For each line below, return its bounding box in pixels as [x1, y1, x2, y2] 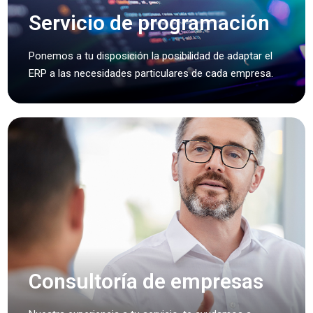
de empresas [138, 269, 264, 293]
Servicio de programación [29, 10, 270, 35]
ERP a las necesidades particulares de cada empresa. [29, 67, 274, 80]
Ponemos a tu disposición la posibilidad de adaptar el [29, 50, 273, 62]
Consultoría [29, 269, 138, 293]
